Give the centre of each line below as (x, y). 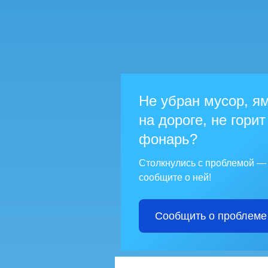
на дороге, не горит (202, 120)
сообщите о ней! (175, 178)
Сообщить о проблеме (211, 216)
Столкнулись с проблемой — (202, 163)
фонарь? (168, 139)
